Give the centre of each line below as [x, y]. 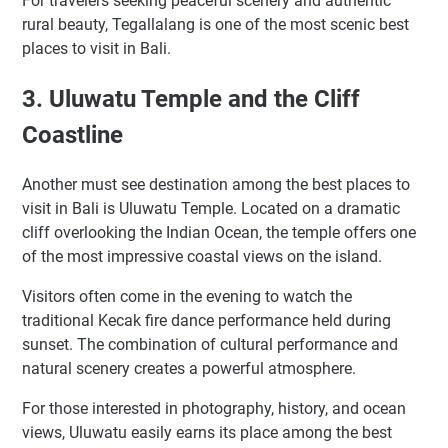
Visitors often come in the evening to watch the [187, 296]
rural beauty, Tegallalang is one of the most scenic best [215, 24]
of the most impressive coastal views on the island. [202, 256]
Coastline [72, 134]
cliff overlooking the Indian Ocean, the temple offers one [219, 232]
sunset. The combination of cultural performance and [210, 344]
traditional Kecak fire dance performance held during [206, 320]
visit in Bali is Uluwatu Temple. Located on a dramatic [211, 208]
